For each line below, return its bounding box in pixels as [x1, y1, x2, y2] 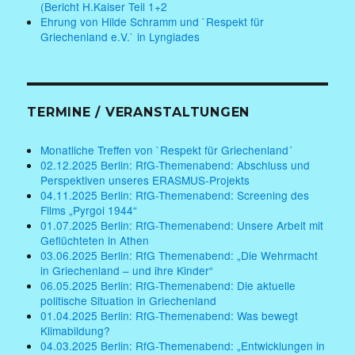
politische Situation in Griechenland [40, 292, 217, 309]
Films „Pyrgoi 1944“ [40, 202, 138, 219]
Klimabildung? [40, 323, 111, 339]
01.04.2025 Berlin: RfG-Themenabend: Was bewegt [40, 307, 299, 324]
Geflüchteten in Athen [40, 232, 150, 249]
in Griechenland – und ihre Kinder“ [40, 262, 214, 279]
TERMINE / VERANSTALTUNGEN [27, 105, 250, 120]
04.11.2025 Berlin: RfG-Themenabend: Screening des [40, 187, 310, 204]
